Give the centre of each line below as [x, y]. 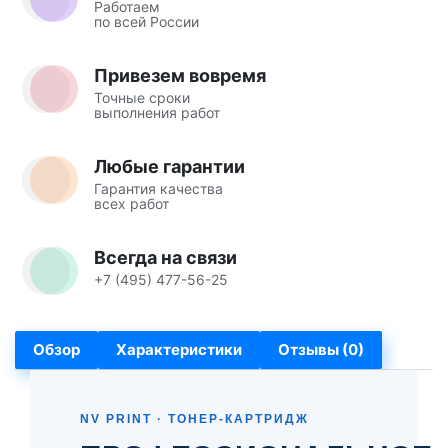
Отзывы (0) [321, 349]
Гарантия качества [158, 188]
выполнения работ [157, 112]
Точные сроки [142, 97]
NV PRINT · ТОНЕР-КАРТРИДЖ [194, 418]
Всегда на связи [165, 257]
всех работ [131, 203]
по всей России [146, 21]
